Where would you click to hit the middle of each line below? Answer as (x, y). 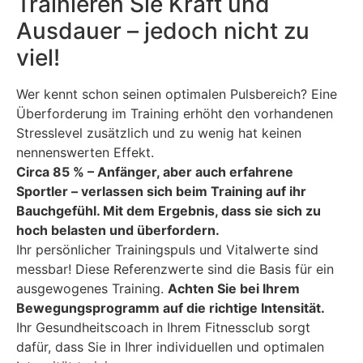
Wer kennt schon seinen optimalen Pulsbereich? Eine (177, 94)
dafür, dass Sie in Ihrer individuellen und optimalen (170, 346)
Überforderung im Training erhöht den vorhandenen (175, 113)
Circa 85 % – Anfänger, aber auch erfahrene (155, 171)
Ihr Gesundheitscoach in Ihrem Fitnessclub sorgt (163, 327)
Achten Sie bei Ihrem (234, 288)
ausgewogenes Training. (92, 288)
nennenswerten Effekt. (85, 152)
